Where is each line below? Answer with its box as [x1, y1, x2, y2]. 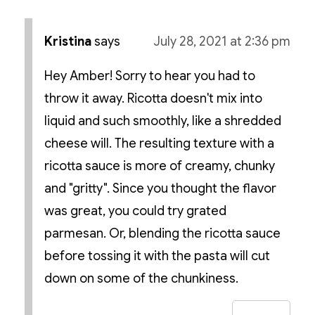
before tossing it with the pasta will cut [44, 248, 270, 264]
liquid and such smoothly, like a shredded [44, 113, 281, 129]
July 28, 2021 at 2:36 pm [153, 34, 291, 50]
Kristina [44, 34, 91, 50]
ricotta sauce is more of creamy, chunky [44, 158, 275, 174]
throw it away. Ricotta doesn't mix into [44, 91, 262, 107]
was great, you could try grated [44, 203, 226, 219]
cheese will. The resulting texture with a [44, 136, 274, 152]
